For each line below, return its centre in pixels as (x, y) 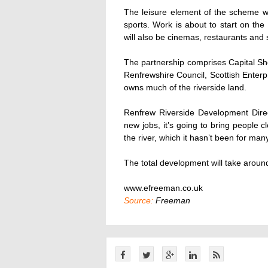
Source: (138, 200)
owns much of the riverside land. (185, 87)
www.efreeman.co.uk (163, 188)
